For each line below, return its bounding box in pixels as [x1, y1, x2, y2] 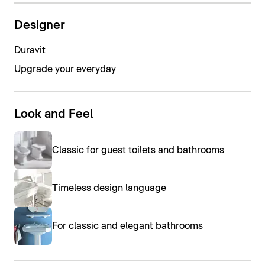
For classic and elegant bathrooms [52, 221, 203, 231]
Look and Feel [14, 108, 93, 120]
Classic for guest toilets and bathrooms [52, 146, 224, 156]
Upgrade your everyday [14, 64, 116, 74]
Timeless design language [52, 183, 166, 193]
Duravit [14, 45, 46, 55]
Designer [14, 20, 65, 32]
